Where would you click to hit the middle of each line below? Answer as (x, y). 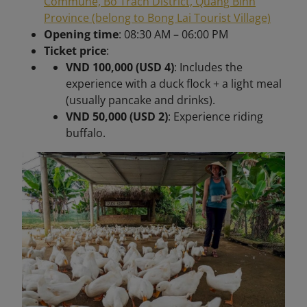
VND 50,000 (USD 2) (117, 116)
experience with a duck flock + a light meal (174, 84)
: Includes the (208, 67)
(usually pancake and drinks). (140, 100)
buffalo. (86, 133)
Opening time (81, 34)
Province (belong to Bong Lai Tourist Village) (157, 18)
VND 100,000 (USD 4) (120, 67)
